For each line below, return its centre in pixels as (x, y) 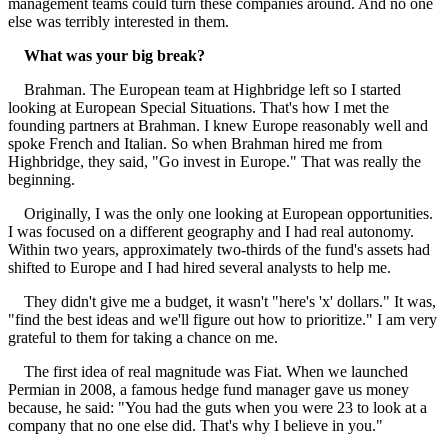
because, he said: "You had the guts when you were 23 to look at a (217, 407)
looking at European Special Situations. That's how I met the (198, 107)
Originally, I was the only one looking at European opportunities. (220, 213)
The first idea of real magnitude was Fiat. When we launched (208, 371)
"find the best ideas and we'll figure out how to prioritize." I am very (222, 319)
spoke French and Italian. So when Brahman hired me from (195, 143)
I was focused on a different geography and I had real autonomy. (211, 231)
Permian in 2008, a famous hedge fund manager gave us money (208, 389)
